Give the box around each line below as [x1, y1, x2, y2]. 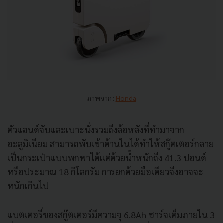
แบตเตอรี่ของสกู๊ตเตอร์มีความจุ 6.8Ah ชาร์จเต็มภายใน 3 [7, 209, 215, 221]
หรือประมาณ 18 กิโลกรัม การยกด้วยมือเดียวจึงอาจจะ [7, 166, 203, 178]
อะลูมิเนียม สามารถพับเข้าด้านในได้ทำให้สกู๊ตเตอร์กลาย [7, 138, 214, 150]
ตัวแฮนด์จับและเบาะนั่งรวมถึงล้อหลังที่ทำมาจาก [7, 124, 184, 136]
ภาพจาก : [87, 93, 116, 103]
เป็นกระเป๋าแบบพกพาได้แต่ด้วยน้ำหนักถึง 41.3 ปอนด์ [7, 152, 206, 164]
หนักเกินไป [7, 180, 49, 192]
